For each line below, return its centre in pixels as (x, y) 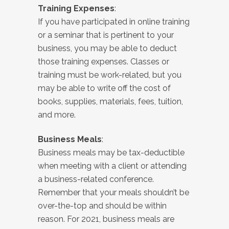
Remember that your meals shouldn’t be (113, 193)
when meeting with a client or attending (112, 166)
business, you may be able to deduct (107, 49)
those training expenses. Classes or (104, 62)
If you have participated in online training (114, 22)
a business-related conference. (96, 179)
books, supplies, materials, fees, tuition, (110, 102)
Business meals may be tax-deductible (111, 153)
